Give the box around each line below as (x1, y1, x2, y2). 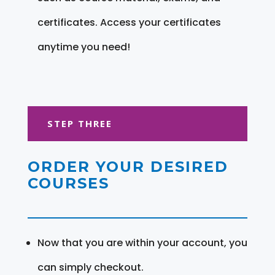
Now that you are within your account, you (37, 235, 247, 250)
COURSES (27, 174, 109, 192)
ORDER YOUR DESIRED (27, 157, 228, 176)
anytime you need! (37, 39, 130, 54)
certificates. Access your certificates (37, 15, 221, 29)
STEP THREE (47, 117, 112, 130)
